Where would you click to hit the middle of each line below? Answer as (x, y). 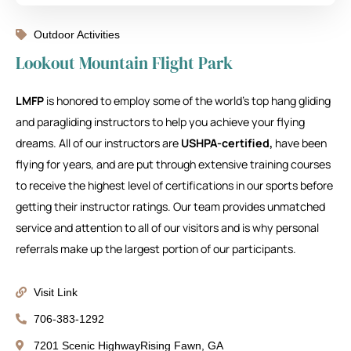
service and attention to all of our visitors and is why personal (167, 228)
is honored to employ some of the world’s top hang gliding (187, 101)
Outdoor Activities (76, 34)
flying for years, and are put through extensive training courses (173, 164)
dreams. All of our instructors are (98, 143)
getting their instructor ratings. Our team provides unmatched (170, 206)
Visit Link (55, 292)
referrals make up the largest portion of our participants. (156, 249)
